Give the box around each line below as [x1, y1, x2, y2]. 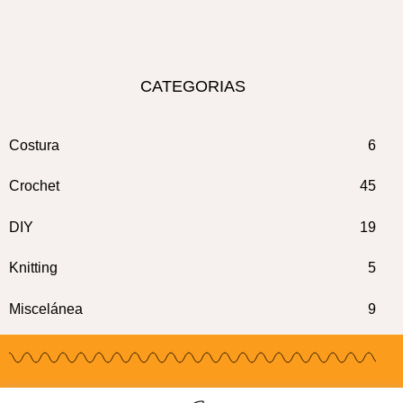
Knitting [9, 260, 58, 276]
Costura [9, 137, 59, 153]
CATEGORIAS [139, 77, 246, 96]
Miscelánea [9, 300, 83, 317]
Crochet [9, 178, 59, 194]
